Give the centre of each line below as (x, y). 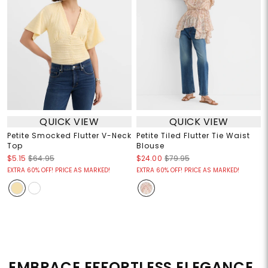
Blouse (150, 146)
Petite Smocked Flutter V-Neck (69, 136)
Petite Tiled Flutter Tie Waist (193, 136)
